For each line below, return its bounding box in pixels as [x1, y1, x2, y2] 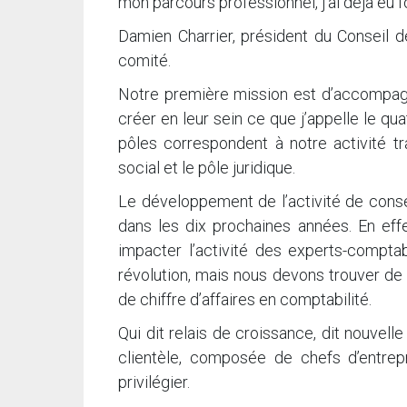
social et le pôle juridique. [118, 158, 295, 178]
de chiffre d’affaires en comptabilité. [118, 290, 372, 310]
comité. [118, 51, 171, 71]
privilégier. [118, 372, 190, 392]
